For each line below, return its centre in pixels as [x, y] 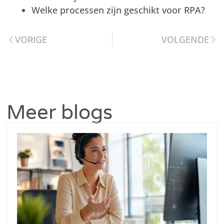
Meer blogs [60, 112]
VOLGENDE [185, 39]
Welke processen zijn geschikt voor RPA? [118, 10]
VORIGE [31, 39]
